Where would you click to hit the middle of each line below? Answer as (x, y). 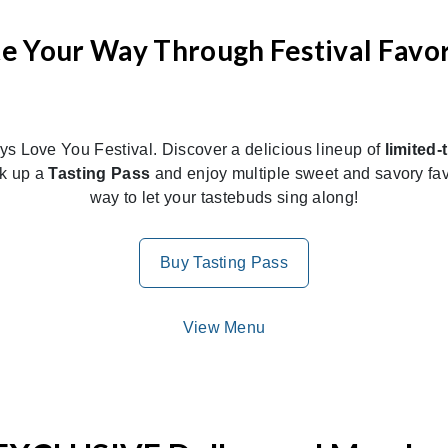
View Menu (224, 328)
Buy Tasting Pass (224, 263)
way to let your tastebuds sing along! (224, 198)
